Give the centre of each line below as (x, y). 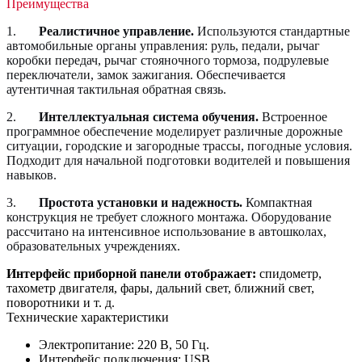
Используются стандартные (272, 31)
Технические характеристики (88, 317)
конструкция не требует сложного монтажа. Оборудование (169, 217)
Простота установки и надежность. (141, 202)
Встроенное (293, 116)
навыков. (32, 175)
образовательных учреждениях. (93, 246)
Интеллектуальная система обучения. (149, 116)
